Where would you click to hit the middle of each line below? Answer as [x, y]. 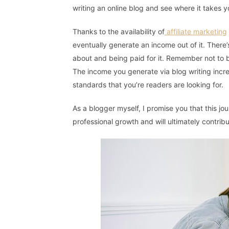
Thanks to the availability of [119, 32]
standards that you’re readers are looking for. [148, 85]
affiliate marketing [196, 32]
